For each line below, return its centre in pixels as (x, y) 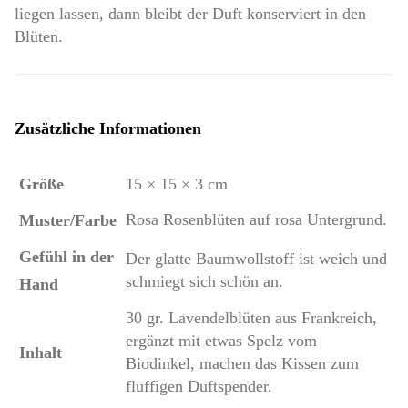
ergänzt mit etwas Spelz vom (221, 340)
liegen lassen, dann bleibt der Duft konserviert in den (190, 14)
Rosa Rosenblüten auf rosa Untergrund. (256, 219)
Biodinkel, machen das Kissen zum (242, 363)
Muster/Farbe (68, 220)
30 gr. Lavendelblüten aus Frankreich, (251, 317)
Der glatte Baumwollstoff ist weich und (256, 258)
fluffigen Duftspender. (199, 386)
